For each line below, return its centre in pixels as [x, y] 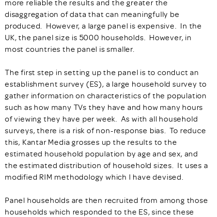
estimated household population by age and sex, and [101, 153]
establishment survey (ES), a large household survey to [106, 84]
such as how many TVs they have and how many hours [104, 107]
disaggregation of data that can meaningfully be [92, 14]
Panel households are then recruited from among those [107, 200]
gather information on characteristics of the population [106, 95]
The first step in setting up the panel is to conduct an [102, 72]
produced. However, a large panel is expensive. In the [103, 25]
